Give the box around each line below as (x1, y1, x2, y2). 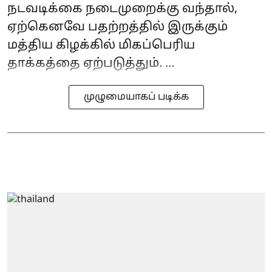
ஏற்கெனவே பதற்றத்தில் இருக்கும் (7, 19, 228, 35)
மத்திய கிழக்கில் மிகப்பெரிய (7, 38, 195, 53)
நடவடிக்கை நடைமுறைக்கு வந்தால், (7, 1, 237, 16)
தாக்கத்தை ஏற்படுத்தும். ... (7, 56, 174, 71)
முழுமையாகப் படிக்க (83, 90, 189, 103)
